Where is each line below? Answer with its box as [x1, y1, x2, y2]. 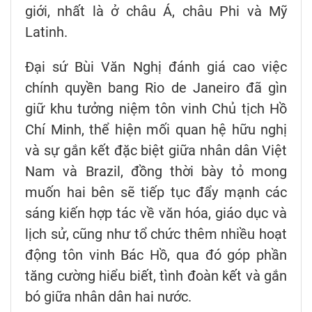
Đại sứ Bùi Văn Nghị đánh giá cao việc [25, 58, 287, 76]
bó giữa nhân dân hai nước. [25, 288, 192, 306]
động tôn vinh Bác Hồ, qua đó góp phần [25, 247, 287, 264]
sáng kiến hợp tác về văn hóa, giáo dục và [25, 205, 287, 222]
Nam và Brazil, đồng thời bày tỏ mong [25, 163, 287, 180]
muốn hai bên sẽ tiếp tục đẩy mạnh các [25, 184, 287, 201]
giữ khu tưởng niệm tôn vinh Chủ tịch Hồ [25, 100, 287, 118]
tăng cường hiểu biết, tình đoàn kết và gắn [25, 267, 287, 285]
